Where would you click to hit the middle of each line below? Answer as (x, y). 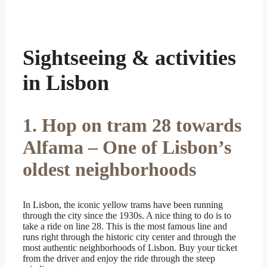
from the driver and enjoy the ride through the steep (119, 258)
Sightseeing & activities (129, 58)
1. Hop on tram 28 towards (132, 125)
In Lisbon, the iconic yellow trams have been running (123, 204)
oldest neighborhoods (109, 169)
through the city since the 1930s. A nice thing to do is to (127, 215)
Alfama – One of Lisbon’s (127, 147)
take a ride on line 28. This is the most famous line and (125, 226)
